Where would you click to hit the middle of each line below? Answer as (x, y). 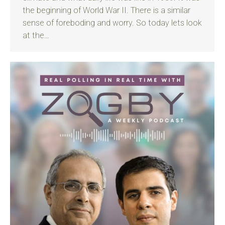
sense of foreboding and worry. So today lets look (112, 23)
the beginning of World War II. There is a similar (106, 10)
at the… (36, 35)
